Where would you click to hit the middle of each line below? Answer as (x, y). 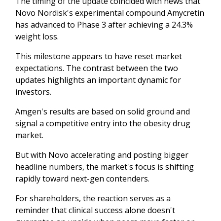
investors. (33, 92)
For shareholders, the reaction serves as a (93, 198)
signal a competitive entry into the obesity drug (103, 123)
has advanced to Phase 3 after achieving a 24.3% (104, 24)
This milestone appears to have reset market (99, 56)
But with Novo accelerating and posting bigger (102, 155)
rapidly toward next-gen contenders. (82, 178)
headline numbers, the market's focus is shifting (105, 166)
